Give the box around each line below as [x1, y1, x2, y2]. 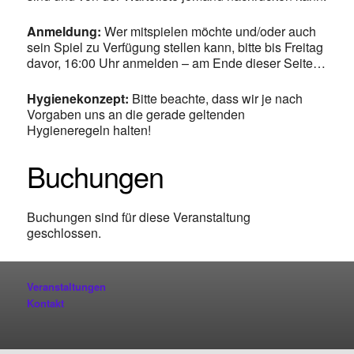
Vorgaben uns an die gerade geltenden [27, 104, 246, 123]
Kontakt [27, 296, 65, 311]
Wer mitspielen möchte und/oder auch [101, 21, 317, 40]
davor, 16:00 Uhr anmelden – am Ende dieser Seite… [27, 53, 326, 72]
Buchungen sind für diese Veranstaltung [27, 207, 251, 226]
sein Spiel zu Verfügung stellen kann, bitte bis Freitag [27, 37, 324, 56]
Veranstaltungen [27, 279, 107, 294]
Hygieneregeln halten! [27, 120, 152, 139]
